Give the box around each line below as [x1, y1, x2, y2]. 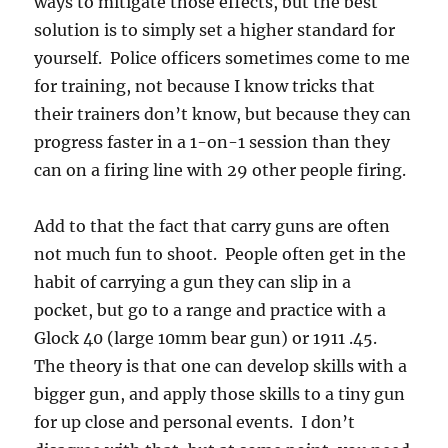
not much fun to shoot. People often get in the [34, 244, 407, 264]
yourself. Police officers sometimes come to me [34, 48, 411, 68]
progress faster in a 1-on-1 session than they [34, 132, 391, 152]
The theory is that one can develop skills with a [34, 356, 408, 376]
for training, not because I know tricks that [34, 76, 376, 96]
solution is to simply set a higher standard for [34, 20, 396, 40]
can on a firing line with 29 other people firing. [34, 160, 407, 180]
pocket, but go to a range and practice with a [34, 300, 387, 320]
